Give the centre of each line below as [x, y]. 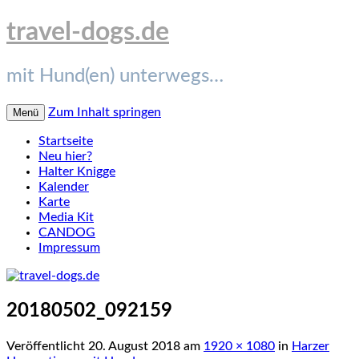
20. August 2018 [134, 346]
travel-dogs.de [88, 32]
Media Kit [66, 217]
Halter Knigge [77, 171]
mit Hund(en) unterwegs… [115, 76]
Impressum [69, 247]
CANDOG [67, 232]
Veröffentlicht [47, 346]
